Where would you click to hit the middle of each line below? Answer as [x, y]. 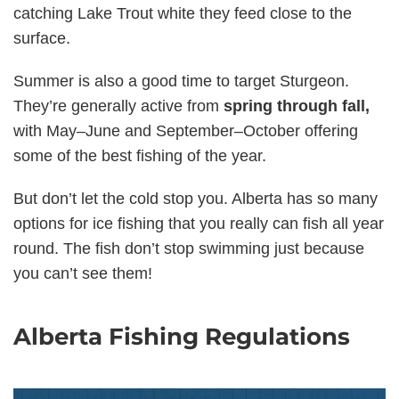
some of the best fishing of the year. [142, 156]
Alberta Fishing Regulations [182, 337]
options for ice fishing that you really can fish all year [199, 224]
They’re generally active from [118, 106]
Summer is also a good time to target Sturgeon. [181, 81]
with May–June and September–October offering [186, 131]
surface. [42, 38]
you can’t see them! [83, 273]
